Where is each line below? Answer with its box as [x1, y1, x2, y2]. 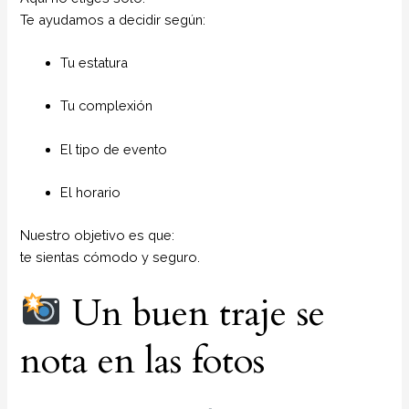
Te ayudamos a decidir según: [20, 11, 206, 27]
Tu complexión [60, 98, 153, 114]
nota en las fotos [20, 335, 266, 386]
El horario [60, 184, 121, 200]
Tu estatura [60, 54, 129, 70]
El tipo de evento [60, 141, 168, 157]
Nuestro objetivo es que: [20, 227, 175, 244]
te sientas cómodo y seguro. [20, 249, 201, 266]
